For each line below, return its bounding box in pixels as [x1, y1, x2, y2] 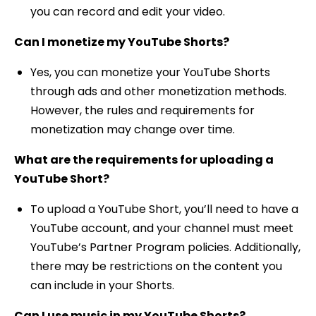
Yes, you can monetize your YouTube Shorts [30, 63, 270, 80]
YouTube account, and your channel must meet [30, 220, 293, 237]
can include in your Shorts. [30, 277, 174, 294]
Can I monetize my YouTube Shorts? [14, 33, 229, 50]
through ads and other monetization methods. [30, 83, 286, 99]
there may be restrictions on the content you [30, 258, 282, 275]
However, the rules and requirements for [30, 102, 255, 119]
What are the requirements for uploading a [14, 152, 274, 169]
